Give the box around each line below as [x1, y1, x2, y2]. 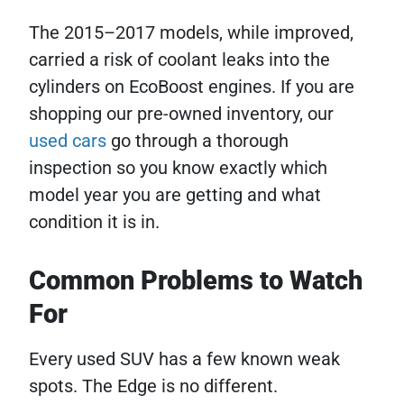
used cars [29, 130, 106, 151]
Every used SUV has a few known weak [29, 348, 340, 370]
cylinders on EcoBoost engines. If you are [29, 76, 354, 97]
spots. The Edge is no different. [29, 375, 278, 397]
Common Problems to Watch [29, 265, 363, 296]
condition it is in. [29, 211, 160, 233]
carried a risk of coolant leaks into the [29, 49, 330, 70]
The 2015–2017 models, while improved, [29, 22, 353, 43]
